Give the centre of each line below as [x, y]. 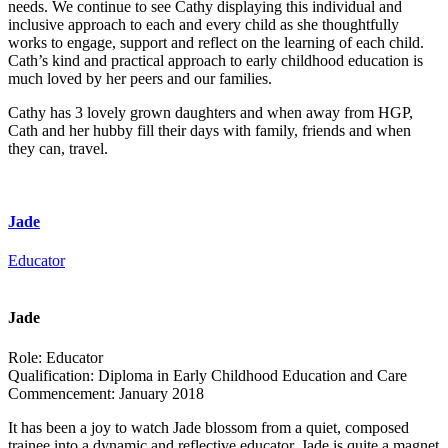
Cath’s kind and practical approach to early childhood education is [215, 60]
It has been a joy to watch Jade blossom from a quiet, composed [208, 427]
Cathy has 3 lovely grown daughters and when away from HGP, [210, 112]
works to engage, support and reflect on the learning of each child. [216, 42]
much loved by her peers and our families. [140, 78]
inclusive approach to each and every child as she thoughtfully [203, 24]
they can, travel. [58, 148]
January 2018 [159, 393]
